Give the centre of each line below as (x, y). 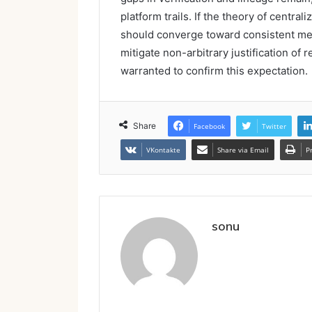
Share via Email (243, 149)
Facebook (209, 126)
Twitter (274, 126)
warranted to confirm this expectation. (214, 70)
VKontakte (163, 149)
